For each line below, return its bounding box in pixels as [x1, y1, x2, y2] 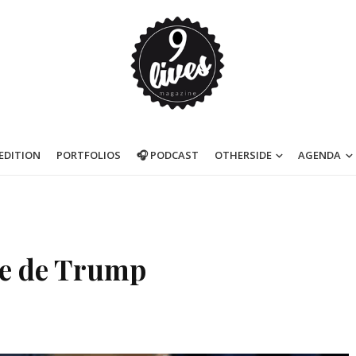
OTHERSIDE [214, 148, 272, 162]
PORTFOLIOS [56, 148, 121, 162]
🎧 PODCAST [136, 148, 199, 162]
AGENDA [298, 148, 342, 162]
